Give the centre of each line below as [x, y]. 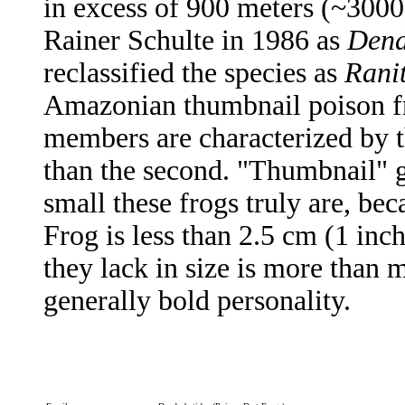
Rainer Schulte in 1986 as [195, 41]
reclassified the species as [194, 73]
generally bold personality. [197, 301]
